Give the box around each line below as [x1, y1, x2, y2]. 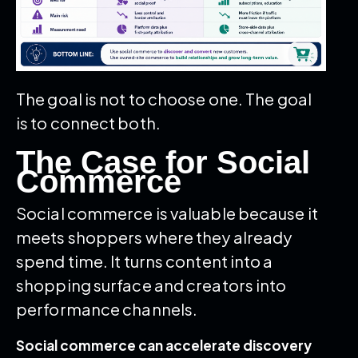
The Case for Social [16, 144, 310, 180]
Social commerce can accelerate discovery [16, 336, 312, 354]
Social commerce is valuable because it [16, 202, 318, 223]
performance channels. [16, 298, 198, 319]
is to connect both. [16, 112, 161, 133]
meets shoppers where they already [16, 226, 292, 247]
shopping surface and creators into [16, 274, 287, 295]
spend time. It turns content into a [16, 250, 273, 271]
